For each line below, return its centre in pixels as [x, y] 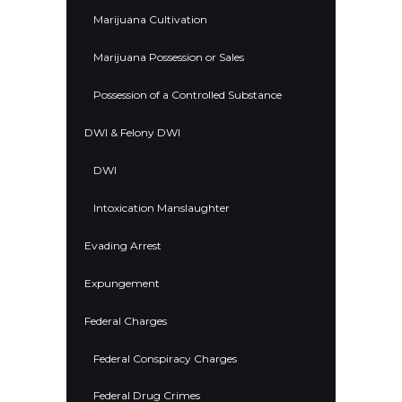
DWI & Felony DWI [132, 132]
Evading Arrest [123, 245]
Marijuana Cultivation [150, 19]
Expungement [122, 283]
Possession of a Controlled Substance [188, 94]
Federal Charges [126, 320]
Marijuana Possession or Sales [169, 57]
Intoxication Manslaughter [162, 207]
